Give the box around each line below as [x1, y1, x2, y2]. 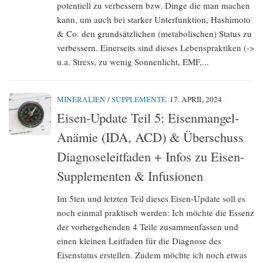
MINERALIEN [57, 94, 106, 105]
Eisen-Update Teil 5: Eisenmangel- [57, 109, 239, 126]
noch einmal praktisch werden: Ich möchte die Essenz [57, 207, 254, 218]
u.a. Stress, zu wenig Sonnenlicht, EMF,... [57, 56, 209, 68]
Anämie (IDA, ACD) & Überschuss [57, 128, 244, 146]
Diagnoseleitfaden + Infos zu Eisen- [57, 147, 244, 165]
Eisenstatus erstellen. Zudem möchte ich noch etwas [57, 249, 247, 261]
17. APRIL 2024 [170, 94, 222, 105]
